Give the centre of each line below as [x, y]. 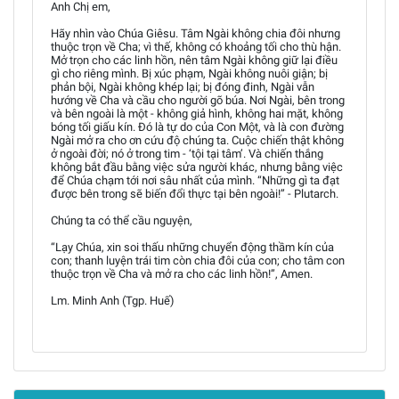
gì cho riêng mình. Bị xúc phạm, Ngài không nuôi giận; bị [189, 73]
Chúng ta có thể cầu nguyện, [122, 220]
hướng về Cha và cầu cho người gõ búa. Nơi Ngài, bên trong [198, 100]
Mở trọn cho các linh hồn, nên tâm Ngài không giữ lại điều [194, 60]
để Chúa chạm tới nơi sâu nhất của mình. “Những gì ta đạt [195, 180]
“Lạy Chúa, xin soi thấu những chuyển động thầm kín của [192, 247]
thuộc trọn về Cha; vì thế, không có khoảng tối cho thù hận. [196, 47]
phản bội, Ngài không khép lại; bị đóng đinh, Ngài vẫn [183, 87]
